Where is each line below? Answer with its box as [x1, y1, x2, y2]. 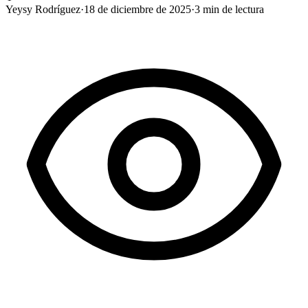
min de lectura [200, 3, 264, 15]
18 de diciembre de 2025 [84, 3, 191, 15]
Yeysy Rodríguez [5, 3, 80, 15]
